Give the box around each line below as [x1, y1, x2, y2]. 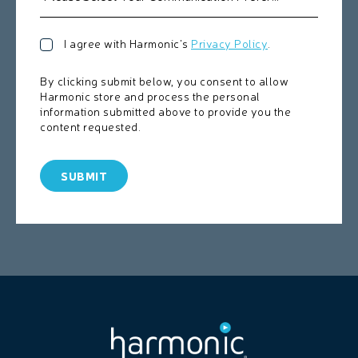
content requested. [40, 119, 141, 134]
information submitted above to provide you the [40, 104, 291, 119]
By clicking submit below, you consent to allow [40, 74, 288, 89]
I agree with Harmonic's [64, 36, 191, 51]
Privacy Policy [191, 36, 268, 51]
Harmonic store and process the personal [40, 89, 261, 104]
